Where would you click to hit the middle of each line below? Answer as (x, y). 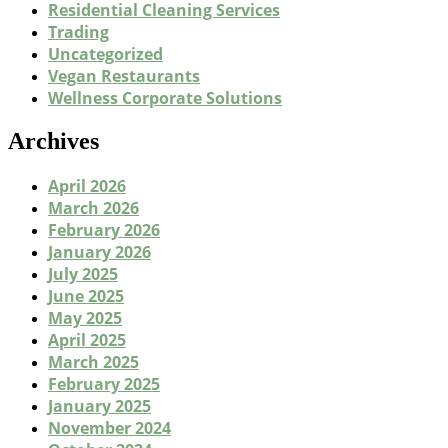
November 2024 (109, 428)
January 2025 (99, 406)
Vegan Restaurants (124, 75)
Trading (78, 31)
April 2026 (87, 186)
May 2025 (85, 318)
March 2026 (93, 208)
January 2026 (99, 252)
